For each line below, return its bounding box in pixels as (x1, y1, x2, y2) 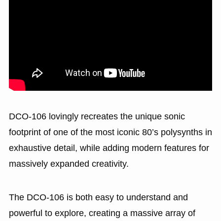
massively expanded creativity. (8, 158, 131, 169)
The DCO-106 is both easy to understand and (8, 192, 188, 202)
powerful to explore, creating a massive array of (8, 208, 195, 218)
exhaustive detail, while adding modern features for (8, 143, 209, 153)
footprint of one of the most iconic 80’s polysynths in (8, 127, 212, 137)
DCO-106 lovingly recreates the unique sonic (8, 111, 185, 121)
